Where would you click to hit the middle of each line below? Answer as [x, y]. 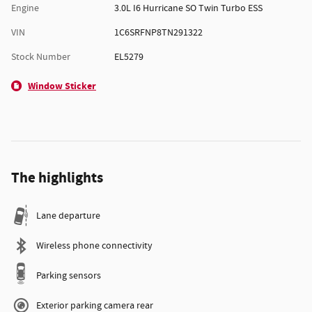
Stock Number [41, 57]
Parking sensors [69, 276]
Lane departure [68, 216]
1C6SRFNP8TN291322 [158, 33]
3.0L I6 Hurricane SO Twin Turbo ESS [188, 9]
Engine [25, 9]
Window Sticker [62, 86]
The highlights [57, 179]
